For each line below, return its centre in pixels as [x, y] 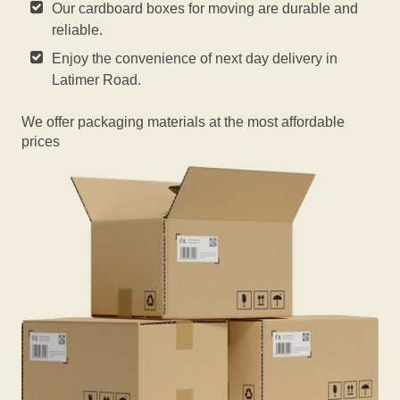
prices [41, 142]
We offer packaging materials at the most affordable [183, 122]
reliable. [78, 30]
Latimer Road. [97, 80]
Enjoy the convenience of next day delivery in [195, 58]
